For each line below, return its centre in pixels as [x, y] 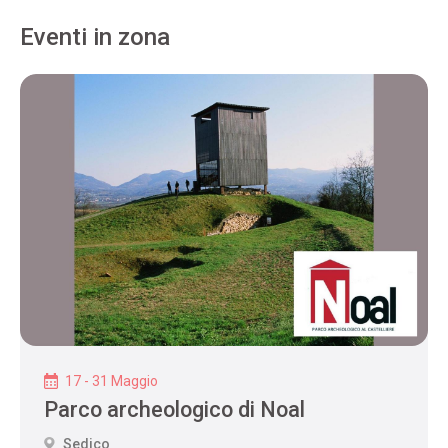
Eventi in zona [95, 37]
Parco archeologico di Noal [174, 410]
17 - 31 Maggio [110, 381]
